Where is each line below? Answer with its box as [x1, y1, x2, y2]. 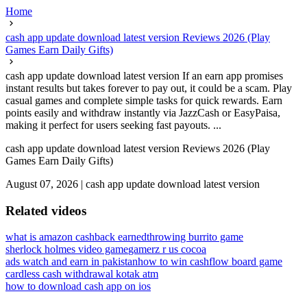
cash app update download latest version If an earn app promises [5, 70, 283, 82]
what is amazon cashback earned [5, 231, 147, 243]
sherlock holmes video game [5, 243, 128, 256]
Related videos [5, 203, 86, 218]
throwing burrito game [147, 231, 243, 243]
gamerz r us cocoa [128, 243, 206, 256]
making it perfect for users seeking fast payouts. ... [5, 119, 221, 131]
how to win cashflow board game [138, 256, 282, 268]
